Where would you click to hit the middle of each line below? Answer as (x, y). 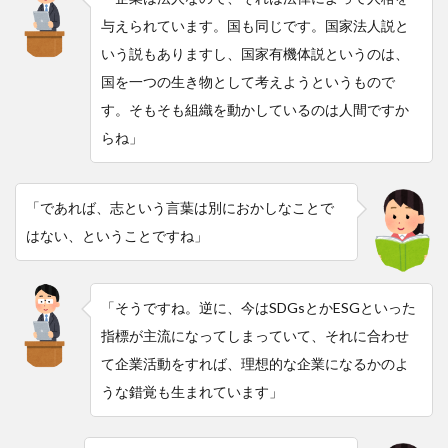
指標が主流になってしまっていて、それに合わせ (255, 335)
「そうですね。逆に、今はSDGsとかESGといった (258, 307)
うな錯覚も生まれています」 (192, 391)
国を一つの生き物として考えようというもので (248, 81)
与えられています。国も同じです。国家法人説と (255, 25)
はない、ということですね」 (117, 235)
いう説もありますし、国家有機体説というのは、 (255, 53)
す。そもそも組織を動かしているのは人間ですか (255, 109)
